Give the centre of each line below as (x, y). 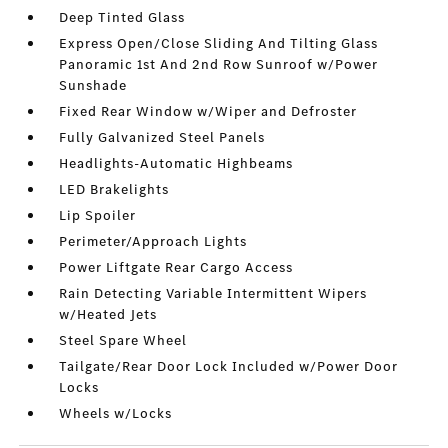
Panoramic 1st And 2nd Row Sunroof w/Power (219, 65)
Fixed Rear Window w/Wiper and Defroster (208, 112)
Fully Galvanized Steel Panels (162, 138)
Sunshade (93, 86)
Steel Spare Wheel (123, 341)
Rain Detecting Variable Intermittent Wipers (213, 294)
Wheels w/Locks (116, 414)
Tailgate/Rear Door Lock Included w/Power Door (229, 367)
